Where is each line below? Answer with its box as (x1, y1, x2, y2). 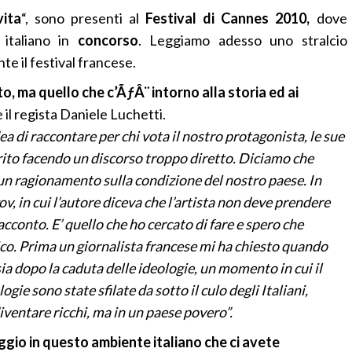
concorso (77, 31, 138, 49)
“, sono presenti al (21, 9, 146, 27)
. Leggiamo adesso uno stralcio (137, 31, 347, 49)
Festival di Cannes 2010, (145, 9, 310, 27)
